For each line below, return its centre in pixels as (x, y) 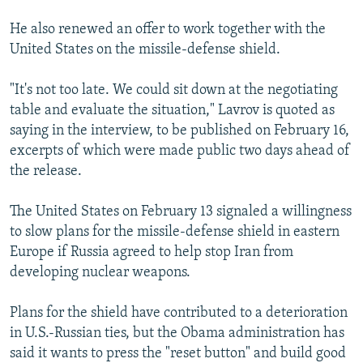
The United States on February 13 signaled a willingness (181, 212)
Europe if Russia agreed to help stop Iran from (152, 253)
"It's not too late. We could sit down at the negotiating (174, 91)
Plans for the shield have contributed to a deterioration (179, 314)
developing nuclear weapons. (100, 273)
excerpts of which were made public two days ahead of (180, 152)
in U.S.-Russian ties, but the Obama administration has (177, 334)
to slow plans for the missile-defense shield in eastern (175, 233)
